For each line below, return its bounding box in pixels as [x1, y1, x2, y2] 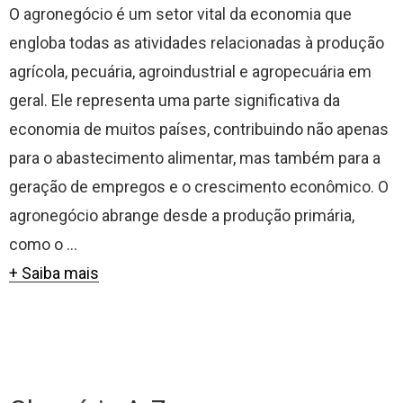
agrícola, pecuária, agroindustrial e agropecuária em [9, 62, 372, 81]
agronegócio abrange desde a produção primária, [9, 206, 354, 225]
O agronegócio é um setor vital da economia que [9, 4, 352, 23]
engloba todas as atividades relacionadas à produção [9, 33, 384, 52]
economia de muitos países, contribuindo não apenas [9, 120, 389, 139]
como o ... [9, 235, 77, 254]
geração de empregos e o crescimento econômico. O [9, 177, 389, 196]
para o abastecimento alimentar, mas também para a [9, 148, 381, 167]
